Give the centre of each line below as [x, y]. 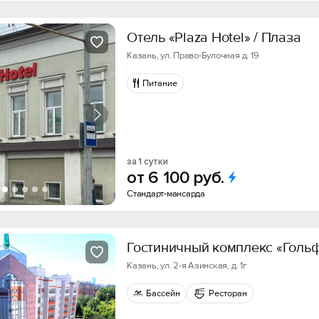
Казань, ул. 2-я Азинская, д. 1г [187, 266]
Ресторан [228, 293]
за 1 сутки [147, 162]
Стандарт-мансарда [166, 194]
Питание [160, 83]
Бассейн [163, 293]
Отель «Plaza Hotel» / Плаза [214, 38]
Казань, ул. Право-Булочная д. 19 [193, 56]
